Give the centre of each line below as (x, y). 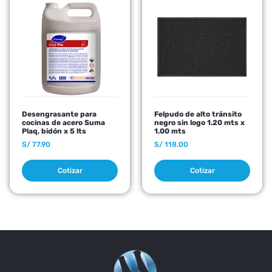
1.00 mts (170, 131)
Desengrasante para (59, 114)
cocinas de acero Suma (63, 123)
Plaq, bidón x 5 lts (54, 131)
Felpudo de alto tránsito (198, 114)
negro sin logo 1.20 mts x (199, 123)
